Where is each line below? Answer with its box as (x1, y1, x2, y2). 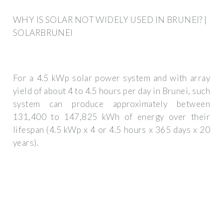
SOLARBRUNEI (13, 27, 73, 38)
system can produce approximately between (13, 99, 210, 110)
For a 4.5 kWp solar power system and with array (13, 73, 210, 84)
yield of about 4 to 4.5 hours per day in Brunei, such (13, 86, 210, 97)
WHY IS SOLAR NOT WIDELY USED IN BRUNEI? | (13, 14, 207, 25)
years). (13, 137, 39, 148)
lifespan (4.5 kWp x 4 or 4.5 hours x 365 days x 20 (13, 124, 210, 135)
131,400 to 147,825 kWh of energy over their (13, 111, 210, 122)
